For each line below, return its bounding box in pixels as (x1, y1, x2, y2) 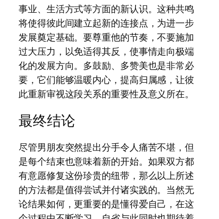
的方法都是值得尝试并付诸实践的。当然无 (19, 183, 195, 196)
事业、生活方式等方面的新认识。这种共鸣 (19, 2, 195, 16)
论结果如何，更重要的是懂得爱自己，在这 (19, 197, 195, 210)
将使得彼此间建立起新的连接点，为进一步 (19, 17, 195, 30)
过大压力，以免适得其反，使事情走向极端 (19, 45, 195, 58)
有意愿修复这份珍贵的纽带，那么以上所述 (19, 169, 195, 182)
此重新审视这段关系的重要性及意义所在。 (19, 88, 195, 101)
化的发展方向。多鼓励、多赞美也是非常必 (19, 59, 195, 72)
